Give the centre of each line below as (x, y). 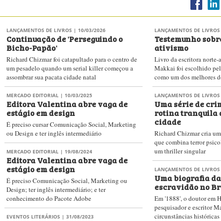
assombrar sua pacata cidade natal (51, 77)
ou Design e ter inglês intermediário (54, 133)
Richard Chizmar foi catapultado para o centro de (72, 59)
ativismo (171, 47)
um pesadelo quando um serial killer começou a (70, 68)
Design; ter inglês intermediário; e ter (56, 189)
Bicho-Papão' (32, 47)
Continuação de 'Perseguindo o (65, 38)
